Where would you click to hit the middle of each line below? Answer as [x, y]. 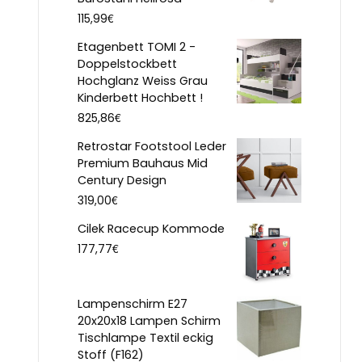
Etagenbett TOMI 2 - [137, 46]
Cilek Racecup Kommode [151, 228]
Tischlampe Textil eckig [145, 337]
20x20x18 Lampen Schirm [149, 320]
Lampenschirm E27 [133, 303]
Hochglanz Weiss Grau [143, 80]
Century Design [122, 180]
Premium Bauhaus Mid [143, 163]
